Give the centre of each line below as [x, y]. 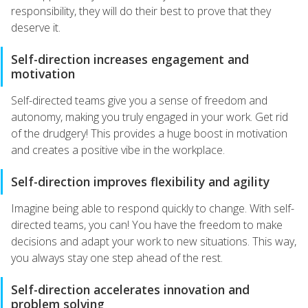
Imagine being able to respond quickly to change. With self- [153, 208]
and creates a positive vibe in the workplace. [119, 150]
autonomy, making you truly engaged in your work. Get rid [150, 117]
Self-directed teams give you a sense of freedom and [139, 100]
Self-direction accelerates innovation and [130, 289]
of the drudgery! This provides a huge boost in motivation [149, 133]
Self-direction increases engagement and [130, 59]
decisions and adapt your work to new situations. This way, [154, 241]
